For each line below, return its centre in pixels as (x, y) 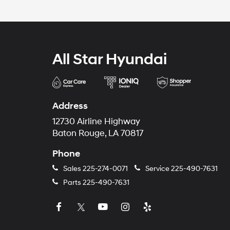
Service (157, 168)
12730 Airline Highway (96, 121)
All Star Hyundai (110, 59)
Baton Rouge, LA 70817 (98, 133)
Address (70, 106)
